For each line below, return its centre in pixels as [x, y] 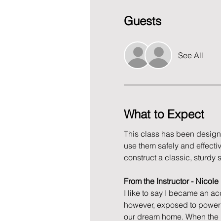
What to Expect [164, 114]
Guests [142, 21]
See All [190, 55]
